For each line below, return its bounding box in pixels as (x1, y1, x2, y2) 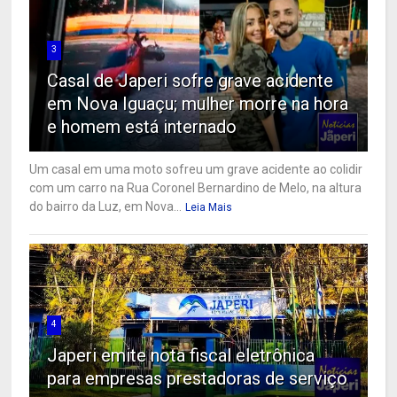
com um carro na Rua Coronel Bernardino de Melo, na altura (29, 181, 362, 196)
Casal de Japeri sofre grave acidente (47, 70, 334, 92)
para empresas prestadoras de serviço (47, 368, 348, 390)
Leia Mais (185, 201, 233, 214)
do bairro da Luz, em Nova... (29, 199, 183, 214)
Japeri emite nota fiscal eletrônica (47, 345, 315, 367)
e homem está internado (47, 116, 237, 138)
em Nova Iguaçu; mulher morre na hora (47, 93, 349, 115)
